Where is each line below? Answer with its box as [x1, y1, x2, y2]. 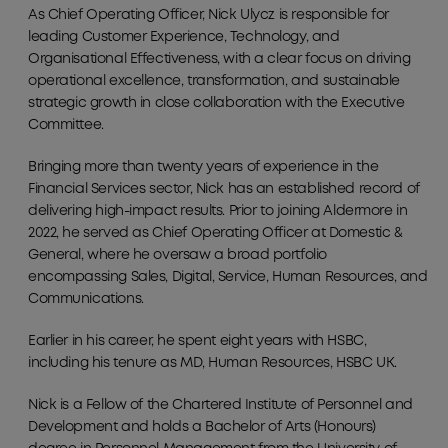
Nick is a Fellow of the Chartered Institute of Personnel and [28, 399, 413, 412]
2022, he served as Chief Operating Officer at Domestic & [28, 227, 403, 240]
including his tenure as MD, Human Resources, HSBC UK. [28, 357, 397, 370]
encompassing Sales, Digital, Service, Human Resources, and [28, 271, 428, 284]
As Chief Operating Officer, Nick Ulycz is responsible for [28, 9, 390, 22]
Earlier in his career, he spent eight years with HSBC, [28, 335, 367, 348]
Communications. [28, 293, 144, 306]
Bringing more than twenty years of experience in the [28, 161, 379, 174]
